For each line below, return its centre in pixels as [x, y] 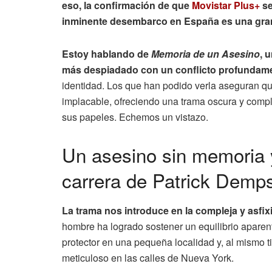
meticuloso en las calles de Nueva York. [148, 257]
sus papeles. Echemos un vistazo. [135, 117]
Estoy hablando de [107, 54]
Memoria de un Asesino [206, 54]
